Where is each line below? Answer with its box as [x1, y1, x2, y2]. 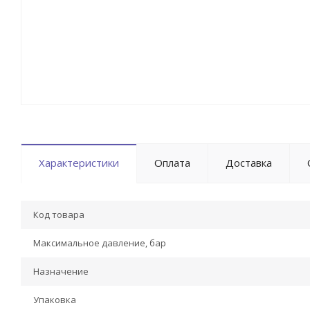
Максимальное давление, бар [33, 237, 166, 249]
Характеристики [39, 156, 119, 170]
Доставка [226, 156, 272, 170]
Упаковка [33, 293, 76, 306]
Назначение [33, 265, 89, 277]
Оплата [154, 156, 190, 170]
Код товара [33, 208, 84, 221]
